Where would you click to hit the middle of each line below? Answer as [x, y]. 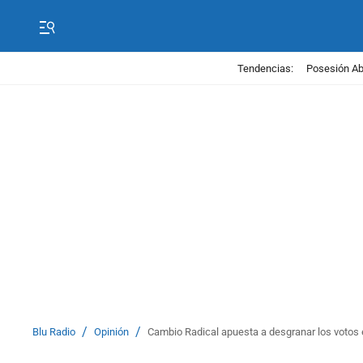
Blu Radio [54, 332]
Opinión [111, 332]
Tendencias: [265, 68]
